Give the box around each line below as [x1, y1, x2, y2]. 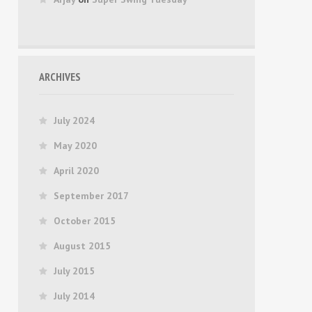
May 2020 [54, 139, 97, 152]
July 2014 [54, 290, 95, 302]
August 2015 [54, 240, 111, 252]
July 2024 [54, 114, 95, 127]
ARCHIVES [39, 70, 81, 84]
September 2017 [54, 189, 129, 202]
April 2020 [54, 164, 99, 177]
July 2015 [54, 265, 95, 277]
